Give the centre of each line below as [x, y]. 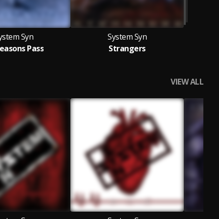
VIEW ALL [187, 82]
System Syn [127, 37]
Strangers [127, 48]
